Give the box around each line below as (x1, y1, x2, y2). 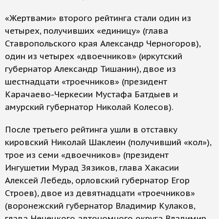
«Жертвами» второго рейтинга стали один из (5, 13, 191, 23)
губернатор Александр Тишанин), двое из (5, 64, 176, 74)
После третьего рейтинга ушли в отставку (5, 124, 177, 135)
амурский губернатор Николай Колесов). (5, 102, 174, 112)
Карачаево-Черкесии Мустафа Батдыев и (5, 89, 178, 100)
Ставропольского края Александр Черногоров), (5, 38, 200, 49)
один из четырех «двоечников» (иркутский (5, 51, 182, 62)
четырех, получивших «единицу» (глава (5, 25, 168, 36)
